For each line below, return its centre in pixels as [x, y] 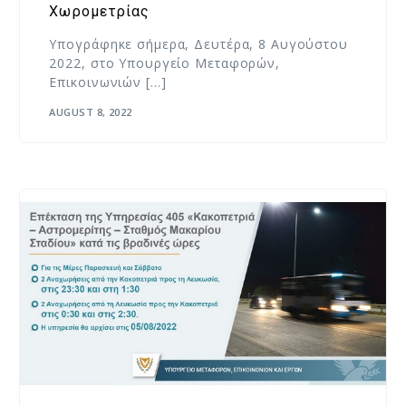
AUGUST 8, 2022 [91, 111]
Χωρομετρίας [99, 12]
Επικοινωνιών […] [108, 82]
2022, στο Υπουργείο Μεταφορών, [164, 63]
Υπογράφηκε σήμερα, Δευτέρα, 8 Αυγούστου [198, 44]
